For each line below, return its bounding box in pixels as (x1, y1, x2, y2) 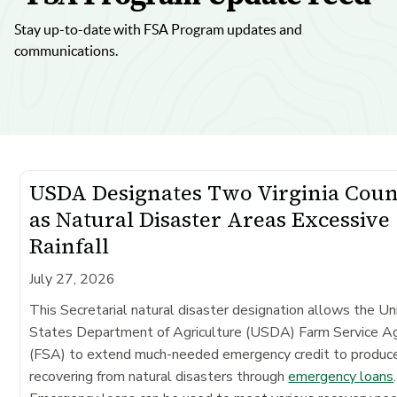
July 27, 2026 (29, 269, 116, 289)
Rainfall (29, 230, 110, 261)
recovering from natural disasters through (29, 366, 289, 386)
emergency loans (288, 366, 394, 386)
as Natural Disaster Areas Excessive (29, 204, 391, 234)
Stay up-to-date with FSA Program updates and (14, 20, 302, 37)
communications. (14, 42, 118, 58)
